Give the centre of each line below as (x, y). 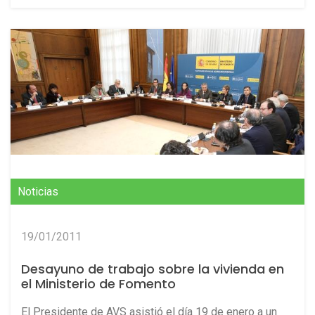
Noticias (38, 192)
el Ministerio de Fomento (98, 284)
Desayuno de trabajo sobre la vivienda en (153, 269)
